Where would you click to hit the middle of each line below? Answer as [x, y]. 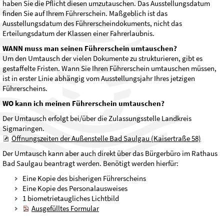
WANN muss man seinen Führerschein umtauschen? [90, 48]
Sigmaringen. [23, 128]
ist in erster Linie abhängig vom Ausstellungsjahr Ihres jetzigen [99, 78]
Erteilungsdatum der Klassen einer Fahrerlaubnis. [78, 33]
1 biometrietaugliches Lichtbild [71, 198]
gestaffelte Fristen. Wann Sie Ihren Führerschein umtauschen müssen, [109, 68]
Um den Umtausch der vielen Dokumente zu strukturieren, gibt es [102, 58]
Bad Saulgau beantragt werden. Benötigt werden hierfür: [90, 163]
